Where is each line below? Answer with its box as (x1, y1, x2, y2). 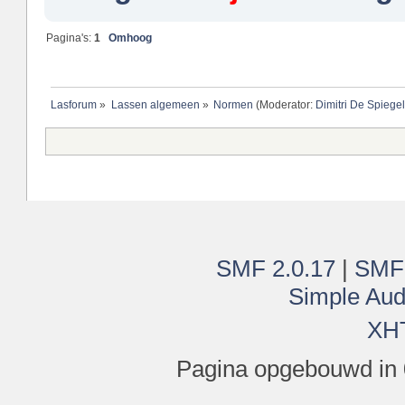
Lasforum (50, 99, 97, 111)
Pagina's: (46, 32, 95, 45)
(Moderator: (253, 99, 316, 111)
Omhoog (108, 32, 153, 45)
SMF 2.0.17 (216, 255, 335, 283)
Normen (213, 99, 254, 111)
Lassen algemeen (110, 99, 200, 111)
